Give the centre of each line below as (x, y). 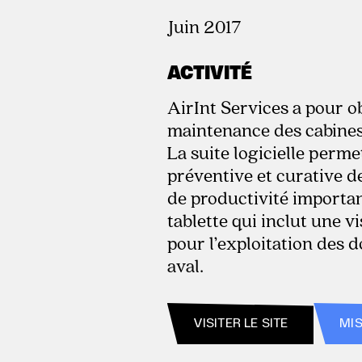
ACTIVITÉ (209, 74)
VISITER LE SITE (240, 323)
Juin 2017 (204, 26)
